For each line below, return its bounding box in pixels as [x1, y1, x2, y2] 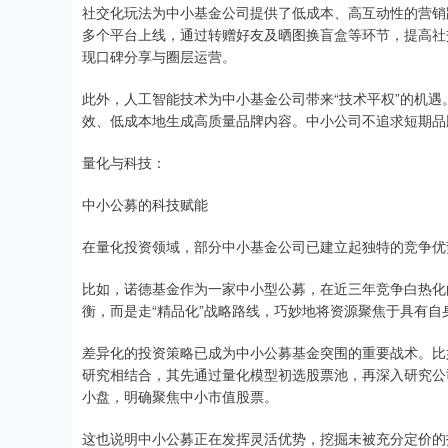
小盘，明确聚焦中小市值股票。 [82, 386, 278, 406]
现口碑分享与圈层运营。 [82, 46, 236, 66]
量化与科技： [82, 152, 166, 172]
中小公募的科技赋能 [82, 194, 208, 214]
